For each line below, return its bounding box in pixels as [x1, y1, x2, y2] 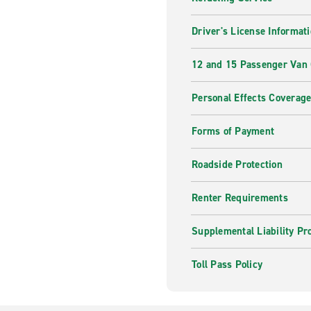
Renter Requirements [192, 191, 288, 205]
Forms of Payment [192, 124, 274, 138]
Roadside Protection [192, 158, 283, 171]
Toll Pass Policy [192, 258, 262, 271]
